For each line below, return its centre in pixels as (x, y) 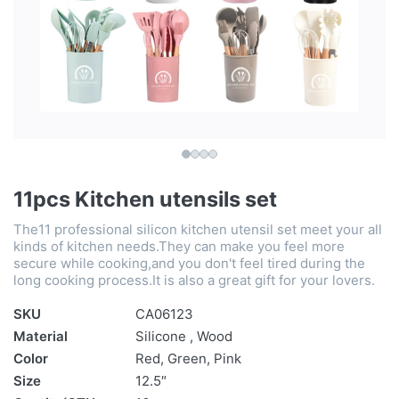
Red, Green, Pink (188, 359)
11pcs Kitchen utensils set (145, 199)
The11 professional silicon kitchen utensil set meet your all (198, 230)
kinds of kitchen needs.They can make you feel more (179, 247)
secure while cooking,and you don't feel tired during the (189, 264)
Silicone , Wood (184, 337)
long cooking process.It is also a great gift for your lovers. (194, 281)
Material (41, 337)
